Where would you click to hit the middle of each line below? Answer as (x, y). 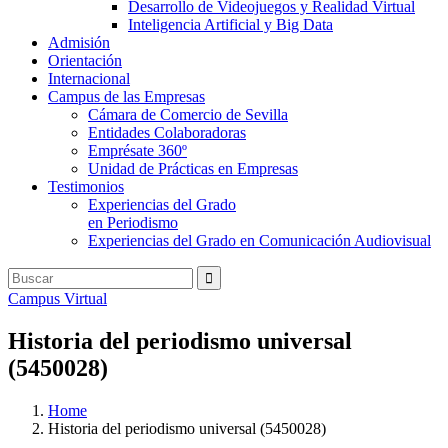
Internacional (89, 78)
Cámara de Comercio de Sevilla (188, 114)
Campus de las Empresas (126, 96)
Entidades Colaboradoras (167, 132)
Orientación (85, 60)
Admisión (79, 42)
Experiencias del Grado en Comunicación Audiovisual (259, 240)
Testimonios (86, 186)
